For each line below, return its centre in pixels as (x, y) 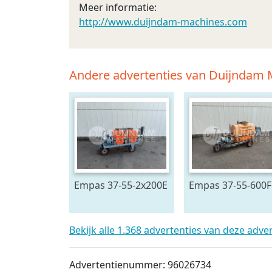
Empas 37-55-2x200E (121, 185)
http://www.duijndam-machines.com (163, 22)
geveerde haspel (112, 214)
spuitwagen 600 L (229, 200)
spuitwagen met (111, 200)
